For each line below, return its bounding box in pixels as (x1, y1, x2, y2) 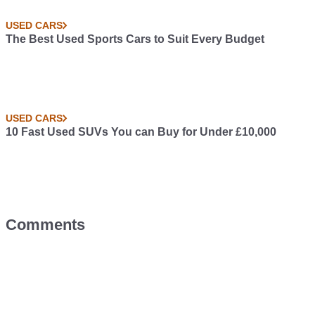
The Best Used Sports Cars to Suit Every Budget (6, 33, 264, 45)
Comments (6, 216, 85, 233)
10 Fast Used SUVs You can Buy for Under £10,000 (6, 126, 276, 138)
